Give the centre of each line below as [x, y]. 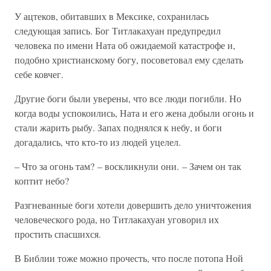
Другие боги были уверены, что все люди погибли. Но [128, 98]
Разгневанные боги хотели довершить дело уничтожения [133, 205]
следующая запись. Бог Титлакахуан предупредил [118, 31]
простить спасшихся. [58, 234]
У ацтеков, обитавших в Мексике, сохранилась [112, 16]
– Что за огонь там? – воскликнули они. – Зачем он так [128, 166]
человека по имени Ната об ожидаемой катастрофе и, [125, 45]
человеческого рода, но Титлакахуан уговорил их [117, 219]
